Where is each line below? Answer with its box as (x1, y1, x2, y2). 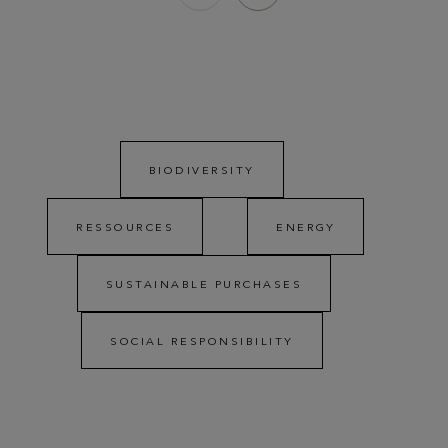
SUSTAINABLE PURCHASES (105, 276, 303, 291)
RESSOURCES (76, 219, 175, 234)
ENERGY (276, 219, 336, 234)
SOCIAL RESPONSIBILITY (110, 333, 294, 348)
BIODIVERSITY (148, 162, 255, 177)
